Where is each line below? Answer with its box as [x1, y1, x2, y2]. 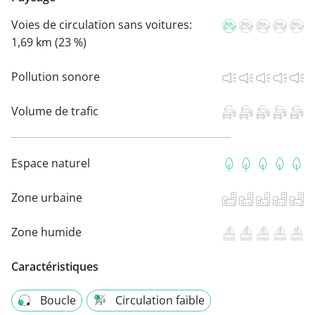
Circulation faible [115, 292, 205, 309]
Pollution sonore [11, 69, 100, 85]
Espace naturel [11, 155, 90, 172]
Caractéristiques [11, 259, 98, 275]
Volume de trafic [11, 103, 98, 120]
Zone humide [11, 224, 82, 240]
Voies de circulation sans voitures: [11, 17, 192, 33]
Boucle [40, 292, 76, 309]
